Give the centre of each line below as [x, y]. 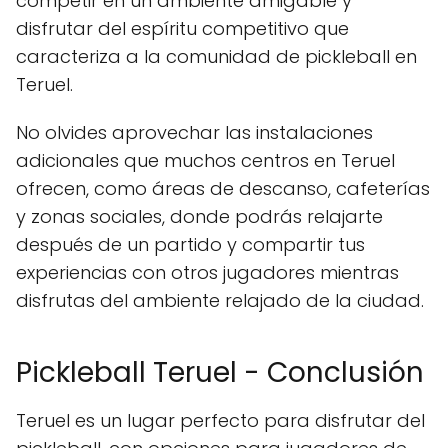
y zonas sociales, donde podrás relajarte [199, 217]
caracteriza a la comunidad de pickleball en [216, 57]
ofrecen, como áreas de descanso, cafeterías [223, 189]
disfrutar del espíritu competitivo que [182, 29]
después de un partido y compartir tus [190, 245]
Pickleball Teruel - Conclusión [220, 373]
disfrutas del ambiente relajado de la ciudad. [220, 301]
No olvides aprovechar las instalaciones [194, 133]
